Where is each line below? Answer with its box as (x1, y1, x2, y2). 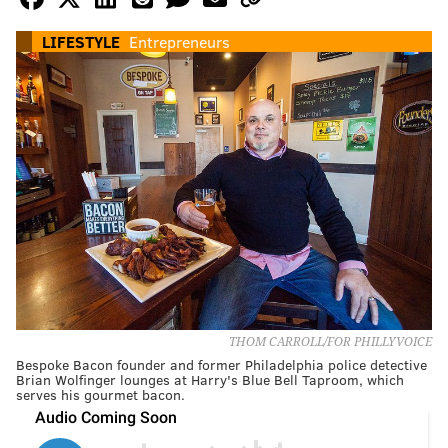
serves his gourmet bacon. (16, 384, 185, 404)
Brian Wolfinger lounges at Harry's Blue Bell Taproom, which (16, 369, 404, 389)
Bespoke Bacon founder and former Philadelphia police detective (16, 354, 427, 374)
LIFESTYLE (42, 31, 120, 53)
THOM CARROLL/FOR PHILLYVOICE (229, 334, 432, 349)
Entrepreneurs (129, 31, 230, 53)
